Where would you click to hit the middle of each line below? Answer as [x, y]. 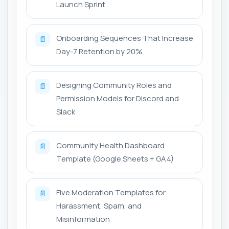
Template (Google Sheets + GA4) [115, 159]
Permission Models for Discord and [118, 98]
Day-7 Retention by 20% [99, 51]
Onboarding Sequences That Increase [125, 38]
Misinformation [83, 219]
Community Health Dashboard [110, 145]
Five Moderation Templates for [111, 192]
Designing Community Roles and [114, 85]
